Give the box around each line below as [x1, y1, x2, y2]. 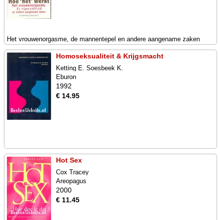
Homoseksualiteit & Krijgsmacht [56, 52, 164, 60]
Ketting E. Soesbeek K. [56, 64, 123, 72]
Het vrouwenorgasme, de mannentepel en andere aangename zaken [7, 35, 200, 43]
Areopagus [56, 177, 86, 185]
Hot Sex [56, 156, 82, 164]
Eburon [56, 73, 76, 81]
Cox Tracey [56, 168, 89, 176]
